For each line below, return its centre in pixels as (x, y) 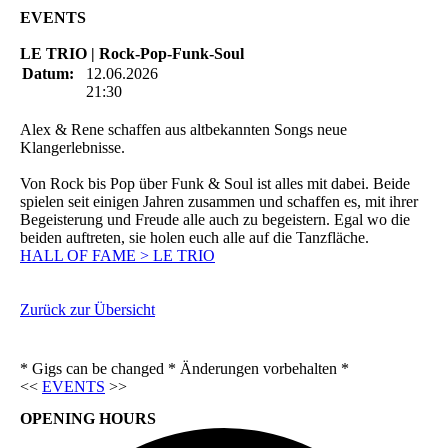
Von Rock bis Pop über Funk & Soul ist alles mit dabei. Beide (215, 183)
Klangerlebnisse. (72, 147)
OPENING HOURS (88, 418)
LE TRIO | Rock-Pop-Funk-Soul (132, 53)
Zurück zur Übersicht (87, 309)
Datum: (48, 73)
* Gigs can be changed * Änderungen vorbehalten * (184, 368)
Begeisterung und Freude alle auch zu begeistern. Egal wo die (215, 219)
